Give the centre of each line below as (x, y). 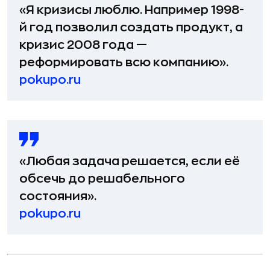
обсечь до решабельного (102, 179)
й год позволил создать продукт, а (131, 28)
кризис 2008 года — (83, 45)
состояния (53, 196)
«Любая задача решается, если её (130, 162)
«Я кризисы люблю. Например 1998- (132, 10)
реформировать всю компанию (119, 63)
